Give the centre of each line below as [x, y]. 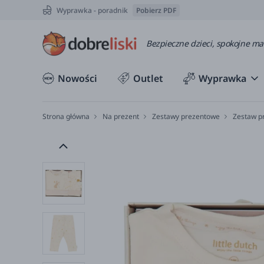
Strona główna [66, 116]
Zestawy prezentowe [186, 116]
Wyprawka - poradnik [92, 10]
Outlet [148, 78]
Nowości [77, 78]
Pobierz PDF [156, 10]
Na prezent [121, 116]
